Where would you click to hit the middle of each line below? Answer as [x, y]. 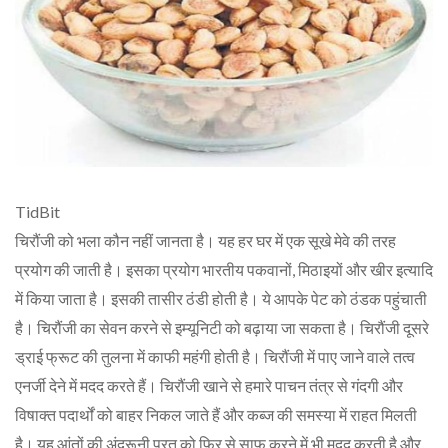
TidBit [37, 211]
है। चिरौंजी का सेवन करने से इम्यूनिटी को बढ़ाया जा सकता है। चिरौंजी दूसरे [222, 327]
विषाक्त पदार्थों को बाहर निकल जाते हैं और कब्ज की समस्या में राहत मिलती [216, 414]
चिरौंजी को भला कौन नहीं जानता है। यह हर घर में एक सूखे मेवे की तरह [205, 240]
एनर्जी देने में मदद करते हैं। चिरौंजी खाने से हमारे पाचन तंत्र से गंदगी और [209, 385]
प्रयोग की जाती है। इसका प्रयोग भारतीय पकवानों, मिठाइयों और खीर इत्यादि [224, 269]
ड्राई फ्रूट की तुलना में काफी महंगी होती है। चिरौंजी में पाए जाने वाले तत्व [215, 356]
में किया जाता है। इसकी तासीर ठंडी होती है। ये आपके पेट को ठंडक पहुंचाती [221, 298]
